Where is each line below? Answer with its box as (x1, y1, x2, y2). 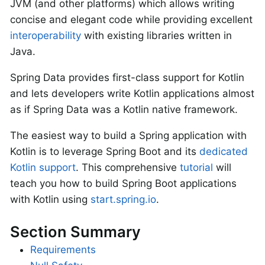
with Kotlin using (10, 193, 91, 205)
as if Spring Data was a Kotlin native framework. (10, 103, 238, 115)
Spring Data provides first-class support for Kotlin (10, 71, 244, 83)
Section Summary (10, 222, 141, 241)
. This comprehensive (76, 161, 180, 173)
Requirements (30, 244, 96, 256)
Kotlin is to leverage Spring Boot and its (10, 145, 199, 157)
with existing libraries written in (81, 29, 232, 41)
